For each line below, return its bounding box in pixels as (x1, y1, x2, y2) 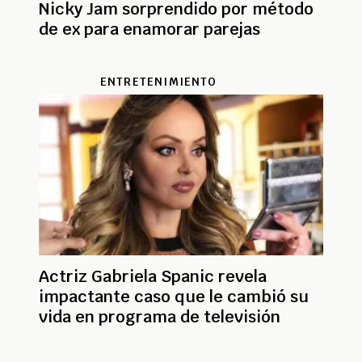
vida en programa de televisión (75, 306, 280, 328)
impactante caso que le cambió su (39, 286, 309, 308)
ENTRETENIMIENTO (99, 74, 217, 90)
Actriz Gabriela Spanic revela (39, 266, 267, 288)
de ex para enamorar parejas (39, 19, 260, 40)
